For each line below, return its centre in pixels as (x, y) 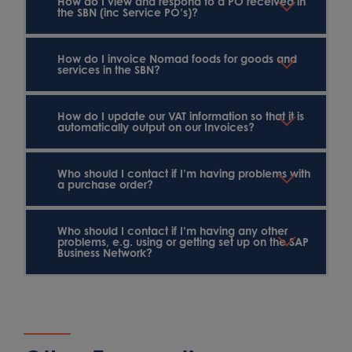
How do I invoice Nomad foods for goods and (177, 59)
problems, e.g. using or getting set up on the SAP (183, 242)
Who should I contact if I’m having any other (172, 231)
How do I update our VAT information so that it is (181, 116)
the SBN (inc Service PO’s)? (128, 12)
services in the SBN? (109, 70)
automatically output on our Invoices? (156, 127)
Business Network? (105, 253)
